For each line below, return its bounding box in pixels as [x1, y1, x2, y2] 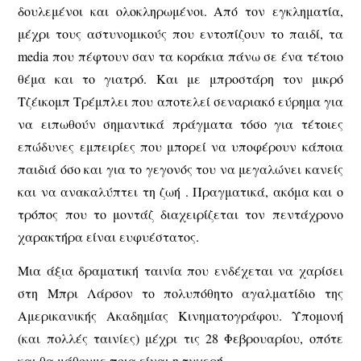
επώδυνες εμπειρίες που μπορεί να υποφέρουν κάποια [18, 137, 343, 155]
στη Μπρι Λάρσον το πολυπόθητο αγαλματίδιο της [18, 284, 343, 302]
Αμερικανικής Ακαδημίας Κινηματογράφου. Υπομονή [18, 307, 343, 325]
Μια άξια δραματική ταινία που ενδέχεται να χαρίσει [18, 262, 343, 280]
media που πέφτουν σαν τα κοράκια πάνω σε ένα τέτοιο [18, 47, 343, 64]
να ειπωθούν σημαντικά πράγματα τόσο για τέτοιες [18, 114, 343, 132]
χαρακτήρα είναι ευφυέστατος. [18, 227, 200, 245]
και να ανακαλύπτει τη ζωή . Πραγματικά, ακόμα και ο [18, 182, 343, 200]
